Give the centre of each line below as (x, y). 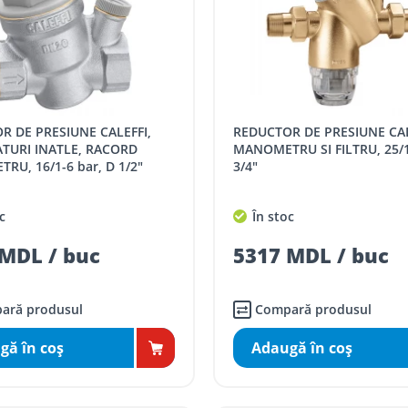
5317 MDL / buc (311, 255)
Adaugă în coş (301, 348)
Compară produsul (313, 310)
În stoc (271, 217)
